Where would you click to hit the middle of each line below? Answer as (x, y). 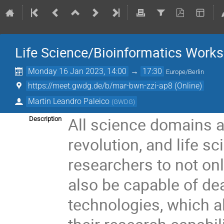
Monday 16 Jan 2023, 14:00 (77, 71)
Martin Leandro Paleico (69, 101)
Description (45, 118)
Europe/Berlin (185, 72)
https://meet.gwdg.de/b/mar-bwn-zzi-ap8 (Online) (115, 86)
